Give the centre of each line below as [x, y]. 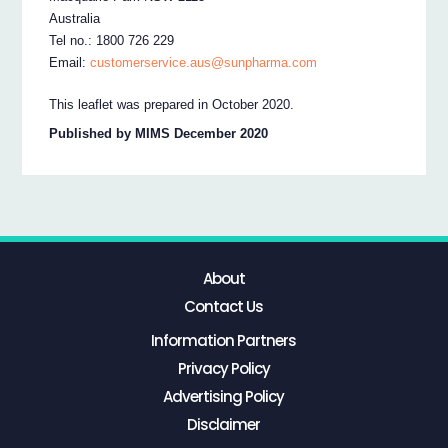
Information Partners [224, 341]
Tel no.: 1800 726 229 [112, 41]
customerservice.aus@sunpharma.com [204, 63]
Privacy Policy [223, 369]
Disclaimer [224, 425]
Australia [75, 19]
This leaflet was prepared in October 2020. [172, 105]
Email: [70, 63]
